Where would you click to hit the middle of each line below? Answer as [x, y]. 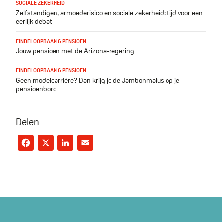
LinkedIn [101, 141]
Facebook [66, 141]
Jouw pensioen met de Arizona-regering [75, 51]
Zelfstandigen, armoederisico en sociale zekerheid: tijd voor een [109, 13]
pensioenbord [36, 88]
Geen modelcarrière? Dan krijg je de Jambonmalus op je [98, 80]
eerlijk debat [34, 21]
